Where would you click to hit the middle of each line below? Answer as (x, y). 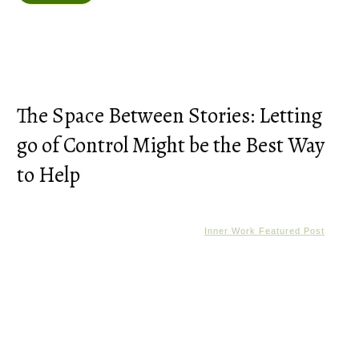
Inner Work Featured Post (264, 231)
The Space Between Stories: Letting (169, 116)
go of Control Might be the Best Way (171, 145)
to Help (48, 175)
